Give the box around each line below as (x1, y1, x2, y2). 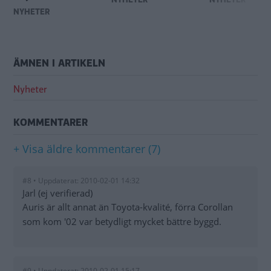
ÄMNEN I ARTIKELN (13, 56, 105, 71)
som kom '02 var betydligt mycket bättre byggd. (22, 215, 221, 228)
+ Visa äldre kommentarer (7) (13, 142, 160, 157)
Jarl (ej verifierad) (22, 187, 93, 200)
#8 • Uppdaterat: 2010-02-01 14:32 (22, 175, 140, 186)
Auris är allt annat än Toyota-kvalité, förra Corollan (22, 201, 233, 214)
